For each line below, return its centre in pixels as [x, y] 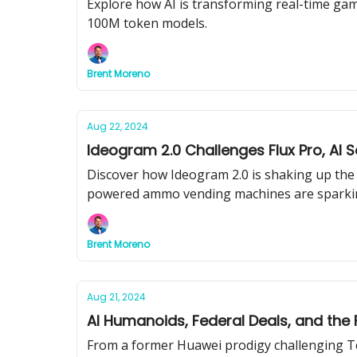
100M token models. [147, 23]
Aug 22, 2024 [118, 126]
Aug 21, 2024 [116, 297]
